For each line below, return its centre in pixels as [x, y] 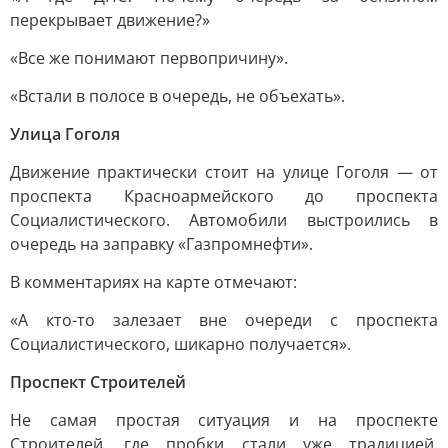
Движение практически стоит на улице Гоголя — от [224, 172]
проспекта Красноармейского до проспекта [224, 196]
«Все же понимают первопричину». [149, 58]
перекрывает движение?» [110, 20]
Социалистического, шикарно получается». [180, 344]
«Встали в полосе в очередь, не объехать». [177, 96]
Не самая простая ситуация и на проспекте [224, 420]
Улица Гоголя [65, 134]
